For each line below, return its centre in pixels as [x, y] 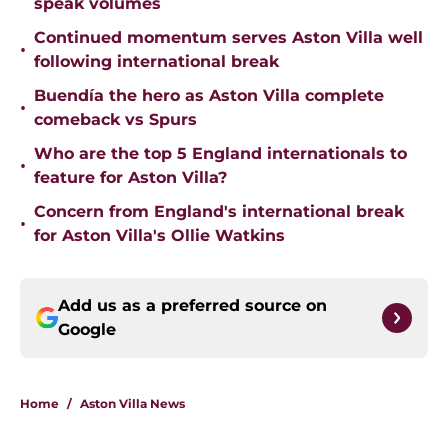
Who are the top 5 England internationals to [220, 154]
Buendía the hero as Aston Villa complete [209, 96]
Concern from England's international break [219, 212]
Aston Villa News [132, 404]
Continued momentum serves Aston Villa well [228, 38]
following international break [156, 62]
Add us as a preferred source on [192, 306]
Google [87, 330]
